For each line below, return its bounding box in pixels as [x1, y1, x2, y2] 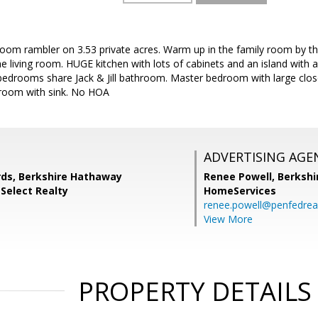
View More [204, 212, 253, 226]
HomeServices [204, 184, 276, 197]
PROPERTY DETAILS [77, 274, 312, 309]
